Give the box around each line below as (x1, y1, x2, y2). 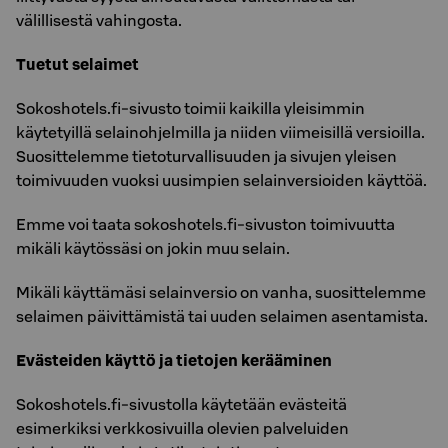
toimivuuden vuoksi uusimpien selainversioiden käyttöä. (16, 170, 427, 190)
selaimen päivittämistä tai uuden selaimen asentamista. (16, 306, 428, 326)
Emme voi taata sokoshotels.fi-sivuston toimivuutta (16, 214, 395, 234)
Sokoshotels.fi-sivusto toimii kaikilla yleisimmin (16, 98, 365, 118)
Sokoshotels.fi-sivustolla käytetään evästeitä (16, 394, 347, 414)
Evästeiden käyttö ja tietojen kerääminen (16, 350, 332, 370)
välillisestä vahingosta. (16, 10, 182, 30)
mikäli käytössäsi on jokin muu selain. (16, 238, 290, 258)
